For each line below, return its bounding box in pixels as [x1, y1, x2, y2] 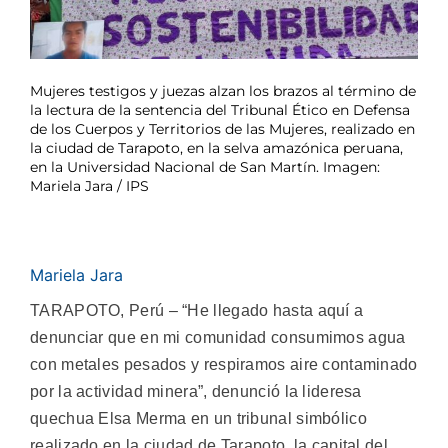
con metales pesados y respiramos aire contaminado [30, 355, 418, 373]
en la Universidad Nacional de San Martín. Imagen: [30, 157, 380, 176]
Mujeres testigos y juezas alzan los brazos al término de [30, 81, 416, 100]
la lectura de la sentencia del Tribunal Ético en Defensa [30, 100, 410, 119]
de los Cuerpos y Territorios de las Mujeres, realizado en [30, 119, 415, 138]
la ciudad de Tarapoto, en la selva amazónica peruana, [30, 138, 403, 157]
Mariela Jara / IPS [30, 176, 149, 195]
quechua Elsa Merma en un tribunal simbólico [30, 409, 367, 427]
